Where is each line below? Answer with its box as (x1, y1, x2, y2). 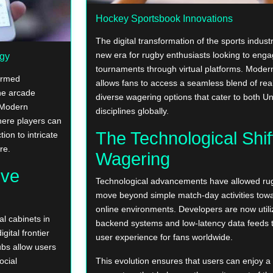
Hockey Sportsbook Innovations (96, 13, 233, 24)
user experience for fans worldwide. (96, 232, 233, 243)
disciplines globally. (96, 106, 169, 116)
